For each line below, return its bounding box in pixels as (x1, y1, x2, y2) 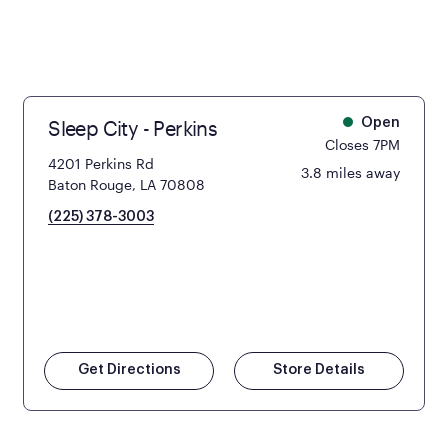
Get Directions (77, 362, 181, 377)
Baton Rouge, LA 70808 (48, 175, 206, 193)
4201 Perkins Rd (48, 154, 155, 172)
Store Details (272, 362, 365, 377)
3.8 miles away (300, 163, 400, 181)
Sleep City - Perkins (48, 115, 218, 140)
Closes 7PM (324, 135, 400, 153)
